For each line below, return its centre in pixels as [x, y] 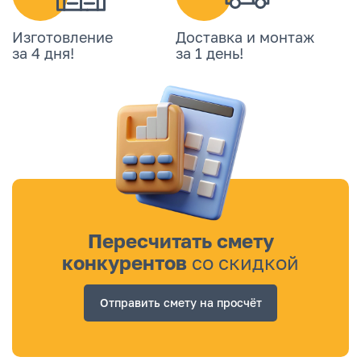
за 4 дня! [43, 53]
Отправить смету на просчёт [180, 303]
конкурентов [127, 262]
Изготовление [62, 37]
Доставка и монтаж [245, 37]
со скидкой [245, 262]
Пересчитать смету [180, 241]
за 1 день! [210, 53]
